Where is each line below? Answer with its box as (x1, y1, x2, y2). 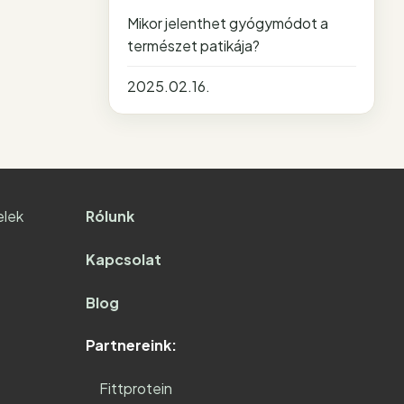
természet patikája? (127, 36, 260, 56)
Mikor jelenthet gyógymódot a (127, 14, 328, 33)
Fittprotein (98, 378, 172, 398)
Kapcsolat (85, 249, 161, 269)
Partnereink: (85, 335, 177, 355)
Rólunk (85, 207, 134, 226)
